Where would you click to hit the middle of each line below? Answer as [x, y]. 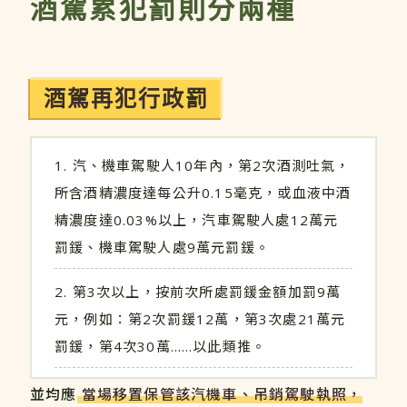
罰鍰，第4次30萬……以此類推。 [161, 346]
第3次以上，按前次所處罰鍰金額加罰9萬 [207, 291]
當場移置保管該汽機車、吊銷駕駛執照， [222, 394]
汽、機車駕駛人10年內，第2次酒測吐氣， [211, 165]
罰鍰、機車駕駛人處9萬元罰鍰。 [162, 247]
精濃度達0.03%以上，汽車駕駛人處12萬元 [197, 219]
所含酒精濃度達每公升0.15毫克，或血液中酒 [203, 192]
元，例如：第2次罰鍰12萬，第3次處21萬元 [200, 318]
